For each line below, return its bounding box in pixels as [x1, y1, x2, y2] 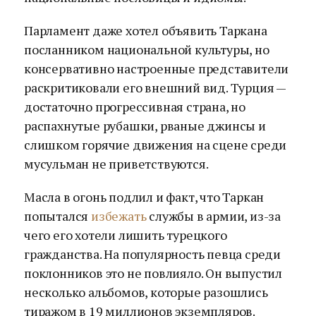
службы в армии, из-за [146, 207, 281, 224]
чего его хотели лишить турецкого [24, 226, 227, 243]
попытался [24, 207, 92, 224]
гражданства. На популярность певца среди [24, 245, 281, 262]
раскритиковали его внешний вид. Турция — [24, 79, 286, 96]
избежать [91, 207, 147, 224]
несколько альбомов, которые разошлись [24, 284, 268, 300]
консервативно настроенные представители [24, 60, 289, 77]
